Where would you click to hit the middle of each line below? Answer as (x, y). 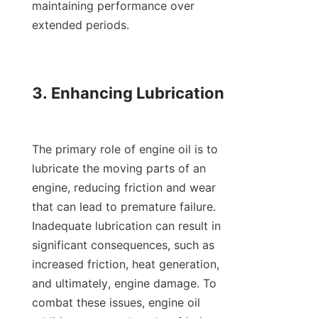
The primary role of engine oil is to (125, 149)
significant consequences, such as (123, 245)
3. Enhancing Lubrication (128, 93)
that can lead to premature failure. (124, 207)
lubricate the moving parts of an (119, 169)
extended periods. (81, 25)
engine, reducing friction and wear (124, 188)
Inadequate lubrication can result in (126, 226)
